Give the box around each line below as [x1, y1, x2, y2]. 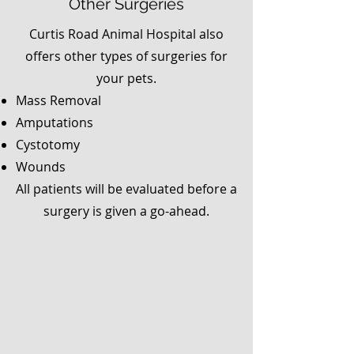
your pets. [96, 70, 156, 87]
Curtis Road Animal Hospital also [29, 25, 224, 43]
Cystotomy [16, 136, 80, 153]
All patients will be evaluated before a [16, 180, 237, 198]
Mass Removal [16, 92, 101, 109]
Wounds [16, 158, 66, 175]
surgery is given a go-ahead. [43, 202, 209, 220]
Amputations [16, 114, 93, 131]
